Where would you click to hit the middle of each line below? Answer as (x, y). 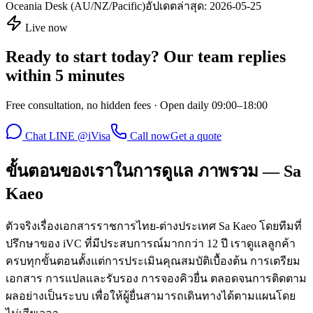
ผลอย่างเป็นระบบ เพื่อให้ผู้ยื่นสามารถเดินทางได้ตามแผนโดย (151, 296)
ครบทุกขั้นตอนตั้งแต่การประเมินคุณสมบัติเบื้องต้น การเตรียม (153, 261)
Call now (150, 136)
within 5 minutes (65, 76)
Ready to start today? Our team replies (146, 57)
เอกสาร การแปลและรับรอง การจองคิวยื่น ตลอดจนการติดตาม (156, 279)
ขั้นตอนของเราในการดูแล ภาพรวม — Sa (153, 172)
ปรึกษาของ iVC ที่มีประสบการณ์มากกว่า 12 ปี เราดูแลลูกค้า (151, 244)
